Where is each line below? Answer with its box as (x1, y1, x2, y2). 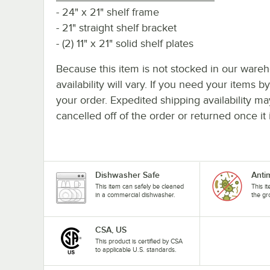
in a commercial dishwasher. (95, 190, 175, 198)
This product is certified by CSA (95, 237, 183, 245)
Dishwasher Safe (95, 169, 160, 180)
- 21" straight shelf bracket (56, 21, 177, 34)
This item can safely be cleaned (95, 182, 184, 190)
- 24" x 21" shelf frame (56, 5, 159, 18)
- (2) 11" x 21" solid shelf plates (56, 37, 193, 49)
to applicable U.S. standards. (95, 245, 177, 253)
